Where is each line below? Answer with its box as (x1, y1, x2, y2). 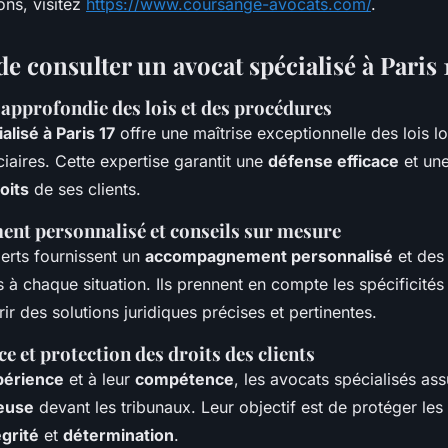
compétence (135, 368, 234, 389)
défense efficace (268, 150, 399, 171)
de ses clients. (29, 178, 141, 199)
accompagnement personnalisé (145, 245, 393, 266)
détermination (63, 424, 174, 445)
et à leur (64, 368, 135, 389)
